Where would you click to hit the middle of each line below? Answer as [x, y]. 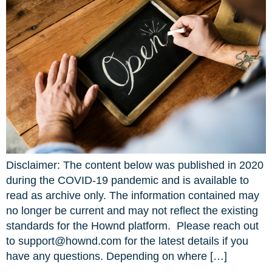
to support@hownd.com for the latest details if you [127, 241]
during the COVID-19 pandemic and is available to [127, 180]
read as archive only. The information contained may [133, 195]
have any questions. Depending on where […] [117, 256]
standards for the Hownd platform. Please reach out [132, 226]
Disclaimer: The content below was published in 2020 [135, 165]
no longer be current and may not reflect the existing [132, 210]
